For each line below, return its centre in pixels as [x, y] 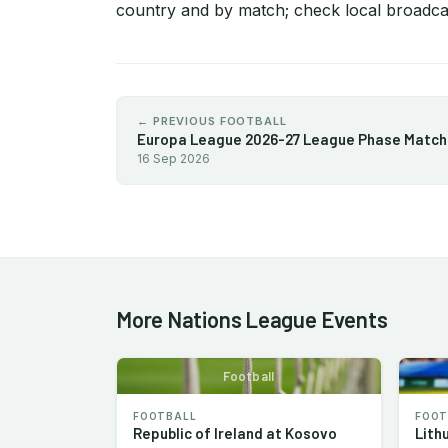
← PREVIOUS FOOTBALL [212, 120]
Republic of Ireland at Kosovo [235, 432]
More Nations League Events [252, 318]
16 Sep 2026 [173, 158]
